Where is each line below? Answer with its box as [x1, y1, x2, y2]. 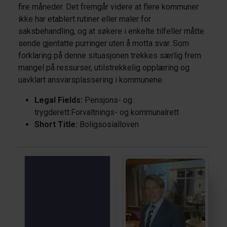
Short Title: [34, 119, 78, 129]
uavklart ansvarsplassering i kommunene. [18, 74, 164, 85]
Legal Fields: [34, 95, 83, 105]
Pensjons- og [83, 95, 132, 105]
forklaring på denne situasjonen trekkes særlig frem [18, 50, 201, 60]
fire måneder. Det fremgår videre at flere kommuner [18, 2, 199, 12]
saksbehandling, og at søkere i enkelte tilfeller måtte [18, 26, 204, 36]
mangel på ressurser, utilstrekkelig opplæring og [18, 62, 190, 72]
